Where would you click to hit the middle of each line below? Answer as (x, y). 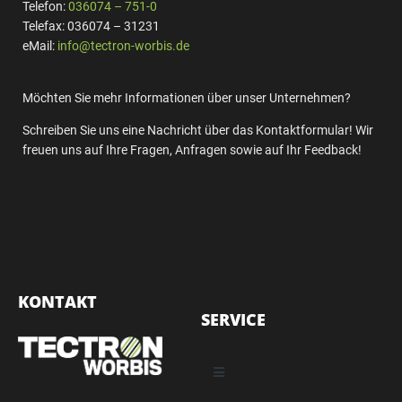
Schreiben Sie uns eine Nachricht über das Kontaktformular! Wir (198, 131)
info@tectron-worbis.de (123, 46)
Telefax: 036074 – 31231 (91, 26)
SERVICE (233, 320)
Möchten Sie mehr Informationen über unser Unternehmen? (187, 98)
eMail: (40, 46)
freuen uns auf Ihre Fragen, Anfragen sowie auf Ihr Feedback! (192, 150)
